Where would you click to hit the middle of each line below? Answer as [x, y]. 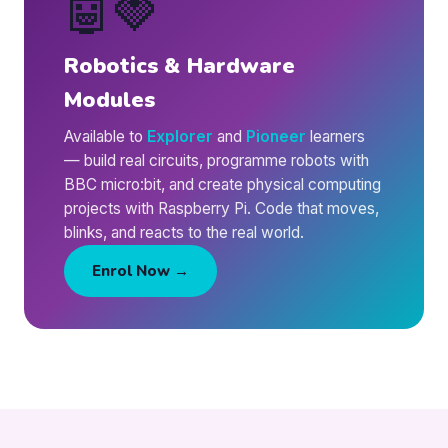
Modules [109, 100]
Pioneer [276, 136]
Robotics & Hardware [179, 66]
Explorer [180, 136]
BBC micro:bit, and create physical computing [222, 184]
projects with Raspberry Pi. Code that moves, [221, 208]
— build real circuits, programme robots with [216, 160]
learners [335, 136]
